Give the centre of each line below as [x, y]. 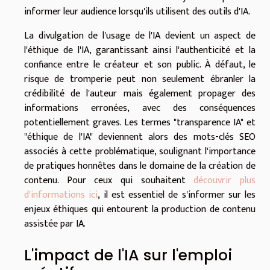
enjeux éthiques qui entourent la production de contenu [140, 209]
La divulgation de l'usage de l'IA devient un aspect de [140, 36]
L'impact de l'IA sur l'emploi [128, 256]
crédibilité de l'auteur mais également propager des [140, 94]
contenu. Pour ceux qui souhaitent [109, 181]
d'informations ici [61, 195]
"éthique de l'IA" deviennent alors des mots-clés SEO [140, 137]
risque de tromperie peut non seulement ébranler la [140, 79]
